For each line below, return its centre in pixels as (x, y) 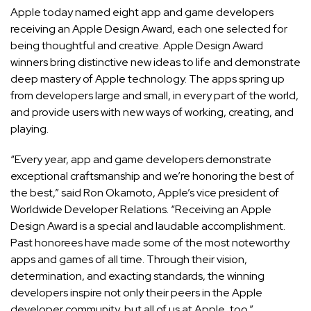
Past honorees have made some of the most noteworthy (150, 243)
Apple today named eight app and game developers (142, 12)
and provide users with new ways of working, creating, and (152, 112)
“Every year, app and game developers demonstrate (141, 160)
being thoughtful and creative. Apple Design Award (137, 46)
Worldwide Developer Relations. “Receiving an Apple (141, 210)
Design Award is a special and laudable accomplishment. (148, 226)
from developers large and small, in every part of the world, (154, 96)
